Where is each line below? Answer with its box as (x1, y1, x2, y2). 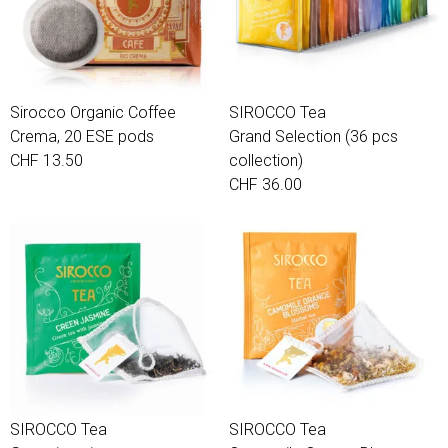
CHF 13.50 (10, 151, 83, 170)
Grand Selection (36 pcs (229, 127, 398, 146)
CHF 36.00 (229, 175, 302, 194)
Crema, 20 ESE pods (10, 127, 154, 146)
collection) (229, 151, 303, 170)
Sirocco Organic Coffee (10, 103, 176, 122)
